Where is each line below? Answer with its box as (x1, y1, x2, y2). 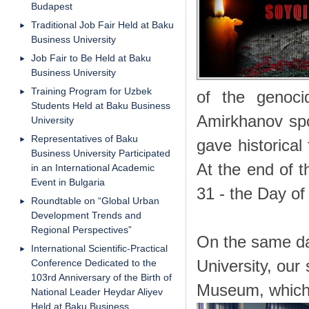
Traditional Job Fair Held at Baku (31, 19, 174, 30)
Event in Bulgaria (31, 177, 105, 188)
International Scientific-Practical (31, 243, 168, 254)
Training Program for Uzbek (31, 86, 152, 97)
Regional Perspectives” (31, 224, 132, 235)
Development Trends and (31, 210, 141, 221)
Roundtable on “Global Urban (31, 195, 159, 206)
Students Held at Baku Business (31, 100, 170, 111)
